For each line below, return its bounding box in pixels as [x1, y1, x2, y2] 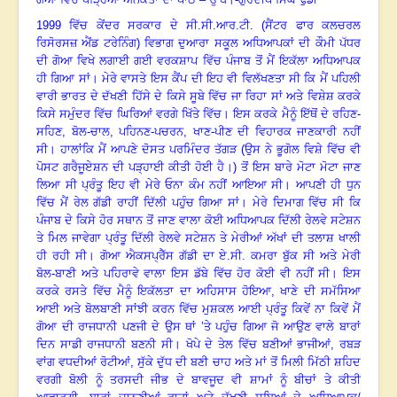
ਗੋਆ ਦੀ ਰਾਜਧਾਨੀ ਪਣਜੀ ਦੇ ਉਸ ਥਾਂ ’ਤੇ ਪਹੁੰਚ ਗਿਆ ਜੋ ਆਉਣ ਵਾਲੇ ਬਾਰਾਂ [36, 320, 361, 334]
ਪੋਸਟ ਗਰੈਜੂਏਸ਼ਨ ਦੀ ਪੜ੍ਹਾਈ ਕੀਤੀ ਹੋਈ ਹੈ [36, 160, 225, 175]
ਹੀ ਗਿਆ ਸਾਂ [36, 72, 90, 86]
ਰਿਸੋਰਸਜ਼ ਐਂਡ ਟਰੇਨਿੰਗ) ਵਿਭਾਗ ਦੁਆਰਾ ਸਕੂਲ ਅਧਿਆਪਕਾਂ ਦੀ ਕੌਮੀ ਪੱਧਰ [36, 36, 361, 51]
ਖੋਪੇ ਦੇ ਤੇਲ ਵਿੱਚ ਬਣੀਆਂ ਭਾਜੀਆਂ [185, 338, 331, 352]
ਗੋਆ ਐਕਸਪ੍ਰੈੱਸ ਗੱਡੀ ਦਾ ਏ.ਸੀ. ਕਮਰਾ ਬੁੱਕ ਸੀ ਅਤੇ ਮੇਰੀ [99, 249, 362, 263]
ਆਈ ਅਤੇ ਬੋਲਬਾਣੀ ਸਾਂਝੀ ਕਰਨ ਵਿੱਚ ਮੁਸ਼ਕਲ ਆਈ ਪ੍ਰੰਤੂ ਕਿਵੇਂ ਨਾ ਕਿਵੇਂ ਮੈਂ [36, 302, 361, 316]
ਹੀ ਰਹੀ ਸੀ [36, 249, 87, 263]
